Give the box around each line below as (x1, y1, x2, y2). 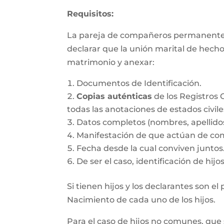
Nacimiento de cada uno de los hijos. (67, 195, 216, 204)
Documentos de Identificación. (76, 78, 202, 88)
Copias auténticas (76, 91, 152, 101)
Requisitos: (67, 9, 114, 18)
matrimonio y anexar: (67, 57, 155, 67)
